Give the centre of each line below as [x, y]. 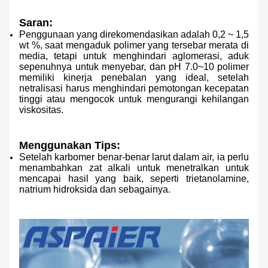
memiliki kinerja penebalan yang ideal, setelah [134, 78]
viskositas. [41, 110]
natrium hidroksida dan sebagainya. [95, 190]
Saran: [36, 23]
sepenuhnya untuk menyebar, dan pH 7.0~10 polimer [134, 67]
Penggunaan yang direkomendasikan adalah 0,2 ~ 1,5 [134, 35]
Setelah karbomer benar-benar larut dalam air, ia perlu [134, 157]
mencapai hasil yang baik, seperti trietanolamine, [134, 179]
